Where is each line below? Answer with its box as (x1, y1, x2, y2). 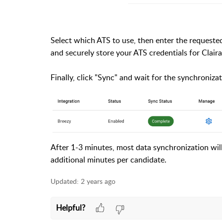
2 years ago (81, 176, 115, 186)
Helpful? (55, 202, 85, 214)
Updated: (51, 176, 79, 186)
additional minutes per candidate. (51, 154, 166, 165)
